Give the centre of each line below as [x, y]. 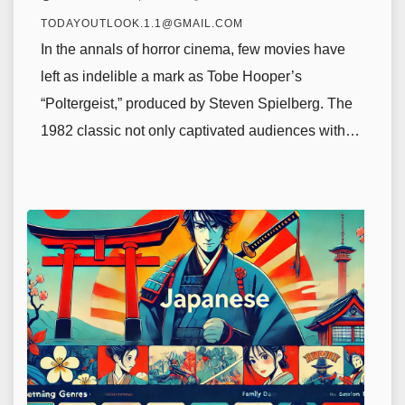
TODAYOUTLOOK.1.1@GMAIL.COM [142, 24]
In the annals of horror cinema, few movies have [193, 49]
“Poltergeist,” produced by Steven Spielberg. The [197, 104]
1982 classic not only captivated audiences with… [200, 131]
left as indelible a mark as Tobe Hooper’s [171, 76]
